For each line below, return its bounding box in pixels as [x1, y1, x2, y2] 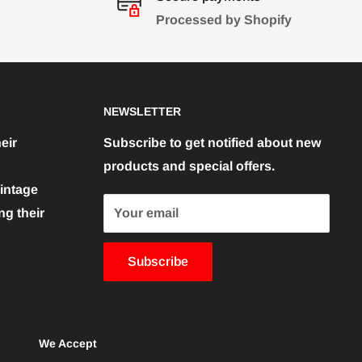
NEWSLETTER [103, 105, 181, 119]
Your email [114, 206, 179, 221]
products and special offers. [103, 159, 275, 174]
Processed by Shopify [155, 13, 292, 27]
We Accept [39, 337, 97, 351]
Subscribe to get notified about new [103, 136, 321, 150]
